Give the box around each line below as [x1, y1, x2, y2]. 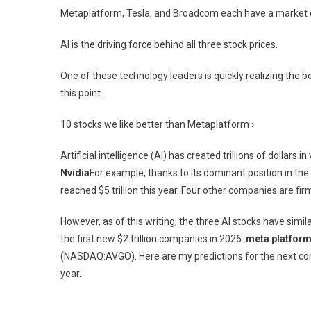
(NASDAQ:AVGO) [60, 250, 135, 262]
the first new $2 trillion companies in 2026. [60, 233, 246, 244]
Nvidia [60, 167, 90, 178]
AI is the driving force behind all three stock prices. [60, 38, 278, 50]
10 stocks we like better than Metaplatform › [60, 118, 254, 130]
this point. [60, 87, 103, 99]
